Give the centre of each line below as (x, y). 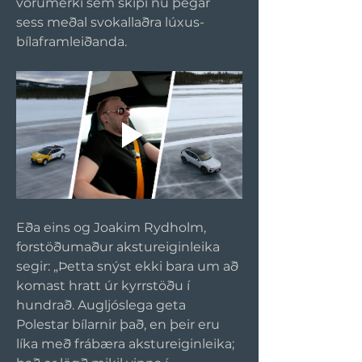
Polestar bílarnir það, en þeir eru (120, 324)
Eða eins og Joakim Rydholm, (113, 227)
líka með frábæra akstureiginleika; (127, 343)
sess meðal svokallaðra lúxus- (110, 22)
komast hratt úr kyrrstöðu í (105, 285)
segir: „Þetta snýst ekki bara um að (129, 266)
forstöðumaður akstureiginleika (120, 246)
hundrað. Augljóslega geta (103, 305)
